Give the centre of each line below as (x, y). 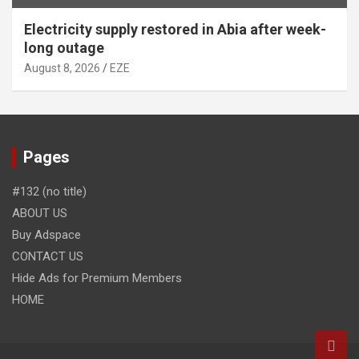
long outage (64, 48)
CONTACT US (48, 257)
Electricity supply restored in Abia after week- (175, 30)
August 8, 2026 (62, 69)
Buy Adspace (46, 235)
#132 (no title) (49, 192)
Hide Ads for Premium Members (97, 278)
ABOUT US (40, 214)
